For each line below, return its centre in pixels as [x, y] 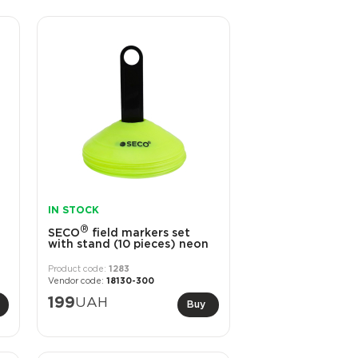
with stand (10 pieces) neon [128, 244]
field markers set [139, 233]
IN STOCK [73, 211]
